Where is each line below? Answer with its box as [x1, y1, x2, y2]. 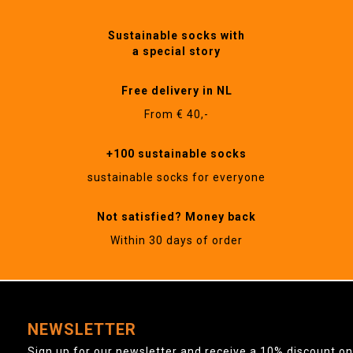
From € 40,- [144, 108, 209, 121]
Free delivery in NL [121, 84, 232, 98]
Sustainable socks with [108, 29, 245, 43]
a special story [132, 45, 221, 58]
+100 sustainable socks [106, 147, 247, 161]
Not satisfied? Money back [97, 210, 256, 224]
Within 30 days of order [110, 234, 243, 247]
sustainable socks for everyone [87, 171, 266, 184]
